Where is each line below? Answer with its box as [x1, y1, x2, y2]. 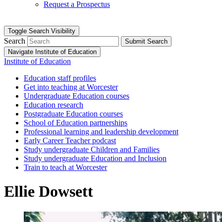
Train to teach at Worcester [24, 163, 107, 171]
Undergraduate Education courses [24, 92, 129, 100]
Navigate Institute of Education [8, 48, 97, 55]
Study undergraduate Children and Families [24, 145, 160, 154]
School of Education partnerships [24, 118, 127, 127]
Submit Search [125, 38, 167, 45]
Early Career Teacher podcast [24, 136, 116, 145]
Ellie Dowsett [4, 182, 93, 201]
